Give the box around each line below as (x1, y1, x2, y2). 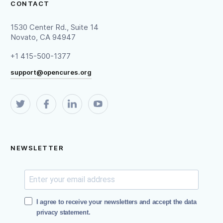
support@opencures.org (10, 68, 92, 76)
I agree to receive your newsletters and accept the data (36, 198, 197, 206)
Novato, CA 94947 (10, 32, 76, 42)
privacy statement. (36, 208, 91, 216)
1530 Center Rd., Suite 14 (10, 22, 99, 32)
